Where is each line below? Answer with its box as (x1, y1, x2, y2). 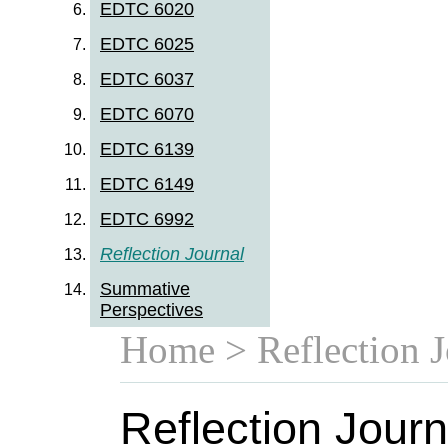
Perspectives (100, 299, 203, 320)
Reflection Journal (100, 243, 244, 264)
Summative (100, 278, 190, 299)
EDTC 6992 (100, 208, 194, 229)
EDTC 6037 (100, 68, 194, 89)
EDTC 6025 (100, 33, 194, 54)
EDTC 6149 (100, 173, 194, 194)
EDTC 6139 (100, 138, 194, 159)
